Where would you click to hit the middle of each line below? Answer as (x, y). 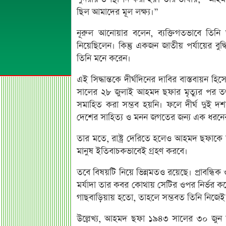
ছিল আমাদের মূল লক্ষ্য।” (118, 12)
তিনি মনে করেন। (104, 59)
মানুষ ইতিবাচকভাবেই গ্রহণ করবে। (132, 151)
